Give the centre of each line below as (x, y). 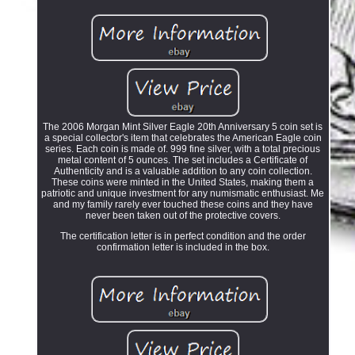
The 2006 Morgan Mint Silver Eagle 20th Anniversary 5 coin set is (183, 127)
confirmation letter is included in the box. (183, 248)
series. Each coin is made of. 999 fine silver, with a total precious (183, 149)
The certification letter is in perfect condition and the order (183, 237)
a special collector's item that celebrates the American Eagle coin (183, 138)
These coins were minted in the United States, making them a (183, 183)
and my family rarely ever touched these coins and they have (183, 205)
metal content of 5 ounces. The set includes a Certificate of (183, 160)
